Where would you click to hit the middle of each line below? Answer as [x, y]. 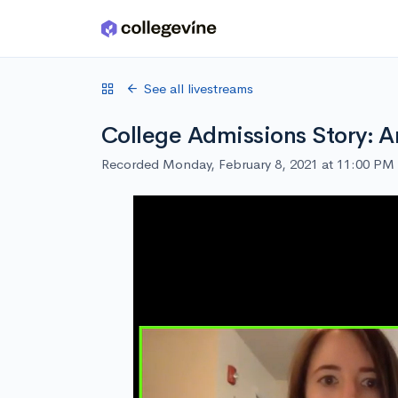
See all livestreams [199, 88]
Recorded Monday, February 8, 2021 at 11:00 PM [248, 164]
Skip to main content [81, 32]
